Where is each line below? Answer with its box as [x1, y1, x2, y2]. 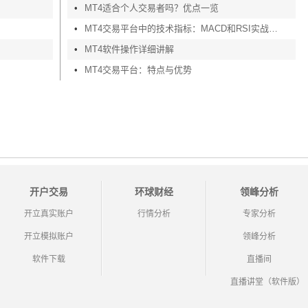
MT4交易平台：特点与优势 [85, 65, 192, 75]
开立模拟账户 [24, 232, 74, 241]
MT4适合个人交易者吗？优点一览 [85, 3, 219, 13]
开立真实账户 [24, 209, 74, 219]
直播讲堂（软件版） [230, 277, 305, 287]
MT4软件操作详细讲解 [85, 44, 175, 54]
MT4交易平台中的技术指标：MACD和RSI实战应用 [269, 23, 278, 34]
